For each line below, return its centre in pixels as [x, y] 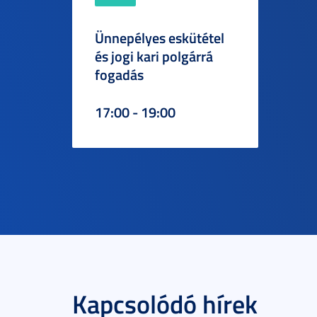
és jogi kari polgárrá [154, 56]
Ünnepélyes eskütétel [160, 38]
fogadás [119, 74]
